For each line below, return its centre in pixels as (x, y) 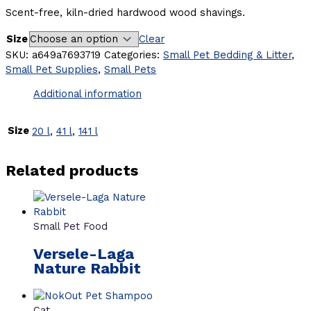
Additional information (87, 94)
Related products (72, 171)
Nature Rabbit (87, 269)
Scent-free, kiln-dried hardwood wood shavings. (125, 13)
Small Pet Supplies (52, 69)
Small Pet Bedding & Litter (227, 54)
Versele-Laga (84, 254)
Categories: (134, 54)
